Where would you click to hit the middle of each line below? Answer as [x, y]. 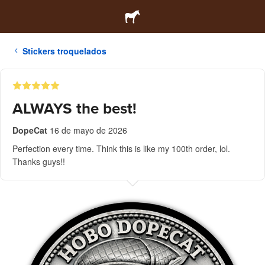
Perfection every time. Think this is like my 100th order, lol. [121, 148]
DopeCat [31, 130]
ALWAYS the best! [75, 109]
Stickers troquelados [64, 51]
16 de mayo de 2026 [88, 130]
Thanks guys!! [39, 161]
